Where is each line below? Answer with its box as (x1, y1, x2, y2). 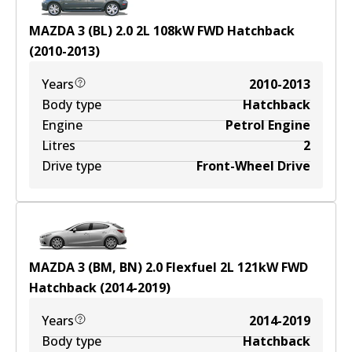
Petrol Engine (225, 116, 310, 134)
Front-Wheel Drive (196, 157, 310, 174)
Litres (42, 137, 75, 154)
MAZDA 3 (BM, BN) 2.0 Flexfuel (29, 258, 217, 276)
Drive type (42, 157, 101, 174)
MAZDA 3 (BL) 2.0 (29, 22, 133, 39)
